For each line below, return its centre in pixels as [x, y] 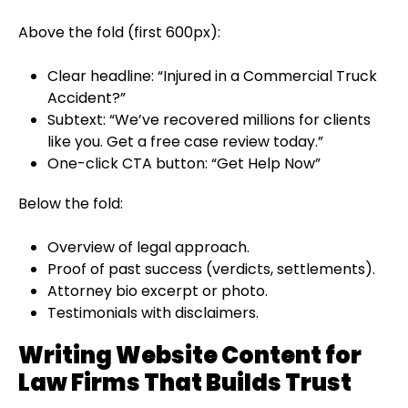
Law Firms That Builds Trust [185, 382]
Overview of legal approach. [148, 247]
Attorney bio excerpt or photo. [158, 291]
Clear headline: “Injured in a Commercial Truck [212, 76]
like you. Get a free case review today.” [185, 141]
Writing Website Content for [190, 355]
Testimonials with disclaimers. [153, 312]
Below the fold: [71, 203]
